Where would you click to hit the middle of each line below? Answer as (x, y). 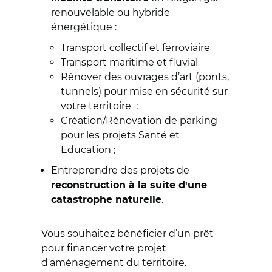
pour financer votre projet (104, 248)
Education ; (88, 150)
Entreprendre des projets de (120, 170)
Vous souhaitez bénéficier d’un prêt (127, 233)
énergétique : (84, 27)
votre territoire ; (99, 106)
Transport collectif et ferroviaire (135, 48)
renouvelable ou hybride (110, 12)
